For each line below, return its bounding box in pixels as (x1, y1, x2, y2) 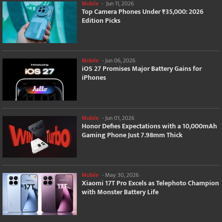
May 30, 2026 (105, 170, 139, 180)
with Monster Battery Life (82, 186, 159, 198)
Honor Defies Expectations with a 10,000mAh (82, 120, 217, 132)
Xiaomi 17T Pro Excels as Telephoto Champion (82, 177, 219, 189)
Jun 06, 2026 (105, 55, 135, 66)
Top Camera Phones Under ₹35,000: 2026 (82, 5, 204, 17)
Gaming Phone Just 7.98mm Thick (82, 129, 182, 141)
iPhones (82, 72, 106, 84)
